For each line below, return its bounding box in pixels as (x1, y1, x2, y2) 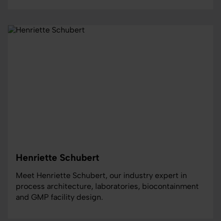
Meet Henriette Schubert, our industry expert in (16, 171, 187, 181)
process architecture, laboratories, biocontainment (16, 182, 199, 191)
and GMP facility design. (16, 192, 103, 202)
